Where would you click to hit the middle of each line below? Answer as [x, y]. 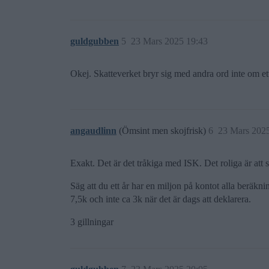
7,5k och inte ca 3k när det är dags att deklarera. [161, 199]
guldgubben [95, 41]
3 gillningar [92, 222]
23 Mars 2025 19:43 [169, 41]
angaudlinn [93, 130]
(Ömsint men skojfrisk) [164, 130]
